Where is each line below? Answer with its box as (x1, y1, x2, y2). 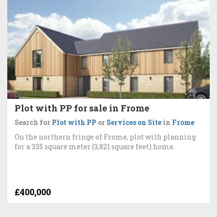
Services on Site (107, 117, 161, 127)
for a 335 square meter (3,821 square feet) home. (15, 141, 175, 151)
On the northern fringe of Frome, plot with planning (15, 132, 196, 141)
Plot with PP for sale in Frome (15, 102, 149, 114)
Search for (15, 117, 52, 127)
